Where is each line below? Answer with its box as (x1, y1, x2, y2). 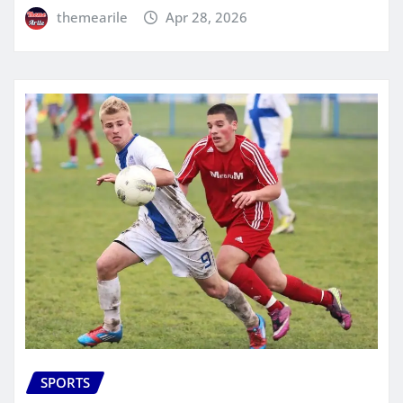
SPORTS (40, 372, 90, 391)
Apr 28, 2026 (166, 7, 248, 26)
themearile (56, 7, 128, 26)
